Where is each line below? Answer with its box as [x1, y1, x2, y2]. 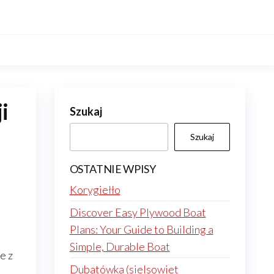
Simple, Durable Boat [69, 240, 170, 253]
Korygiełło [69, 183, 120, 196]
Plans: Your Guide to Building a [69, 223, 213, 236]
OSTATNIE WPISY [69, 162, 156, 176]
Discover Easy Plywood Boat [69, 206, 206, 219]
